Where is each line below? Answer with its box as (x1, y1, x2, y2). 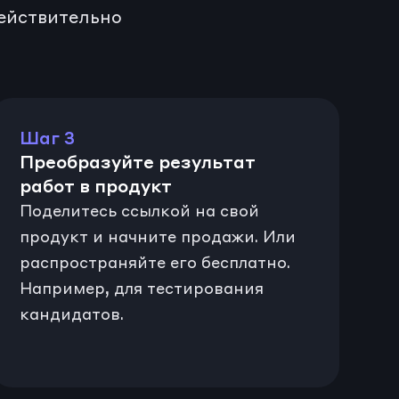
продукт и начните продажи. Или (20, 227, 297, 247)
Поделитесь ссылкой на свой (20, 201, 260, 221)
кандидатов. (20, 305, 125, 324)
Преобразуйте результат (20, 151, 256, 173)
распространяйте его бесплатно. (20, 253, 291, 273)
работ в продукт (20, 175, 173, 197)
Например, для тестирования (20, 279, 265, 298)
